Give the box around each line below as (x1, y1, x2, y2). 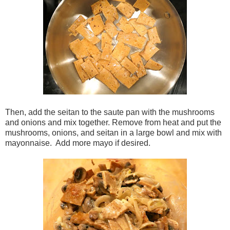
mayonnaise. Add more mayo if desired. (5, 138, 150, 147)
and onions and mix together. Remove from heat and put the (5, 118, 221, 127)
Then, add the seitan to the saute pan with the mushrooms (5, 107, 215, 117)
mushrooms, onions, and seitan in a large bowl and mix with (5, 128, 222, 137)
